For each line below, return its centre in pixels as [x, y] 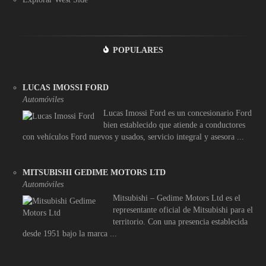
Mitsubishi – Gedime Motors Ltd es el [176, 198]
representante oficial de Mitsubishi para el [183, 210]
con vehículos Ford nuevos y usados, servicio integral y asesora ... [133, 137]
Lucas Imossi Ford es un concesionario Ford [178, 113]
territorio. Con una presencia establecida [180, 222]
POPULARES [138, 50]
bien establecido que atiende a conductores [174, 125]
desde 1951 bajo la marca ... [70, 234]
